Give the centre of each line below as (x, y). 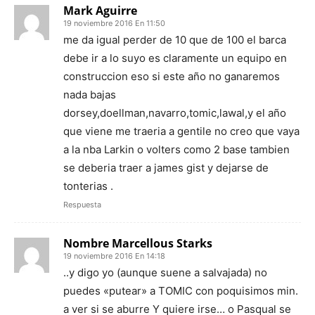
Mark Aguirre (100, 10)
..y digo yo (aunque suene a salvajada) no (165, 272)
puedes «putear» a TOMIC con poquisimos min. (181, 290)
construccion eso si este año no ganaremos (172, 76)
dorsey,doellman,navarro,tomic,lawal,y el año (175, 112)
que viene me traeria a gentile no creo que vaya (181, 131)
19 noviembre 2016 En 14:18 (114, 256)
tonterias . (88, 186)
